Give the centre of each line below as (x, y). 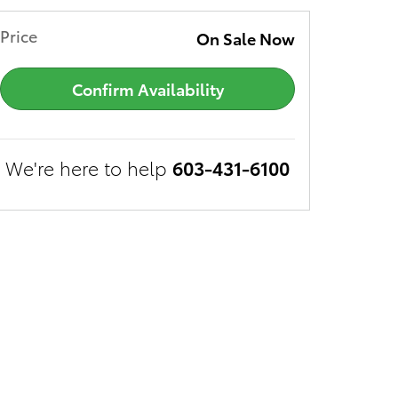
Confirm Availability (147, 89)
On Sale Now (246, 38)
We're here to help (86, 167)
